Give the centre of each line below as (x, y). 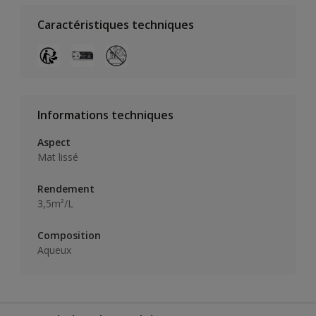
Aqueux (54, 250)
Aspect (54, 142)
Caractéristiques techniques (116, 24)
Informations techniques (105, 115)
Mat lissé (58, 157)
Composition (69, 235)
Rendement (66, 188)
